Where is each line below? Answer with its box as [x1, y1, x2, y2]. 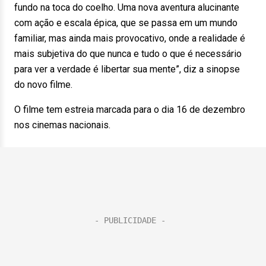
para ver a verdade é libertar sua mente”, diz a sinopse [14, 64, 240, 75]
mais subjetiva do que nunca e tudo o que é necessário [14, 48, 242, 59]
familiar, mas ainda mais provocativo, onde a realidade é [14, 33, 245, 44]
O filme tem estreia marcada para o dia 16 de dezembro [14, 104, 245, 115]
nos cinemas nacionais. [14, 119, 110, 131]
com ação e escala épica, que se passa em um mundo [14, 17, 237, 28]
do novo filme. [14, 79, 72, 90]
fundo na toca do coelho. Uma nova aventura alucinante [14, 2, 239, 13]
